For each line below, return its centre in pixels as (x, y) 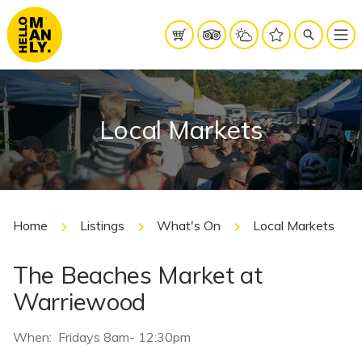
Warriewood (80, 301)
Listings (102, 226)
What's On (189, 226)
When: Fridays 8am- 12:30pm (102, 337)
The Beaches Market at (138, 275)
